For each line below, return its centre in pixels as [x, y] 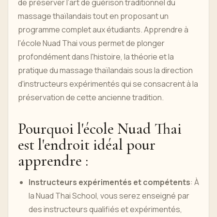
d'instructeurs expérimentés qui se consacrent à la [108, 84]
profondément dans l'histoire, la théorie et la [96, 57]
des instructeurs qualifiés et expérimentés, [105, 209]
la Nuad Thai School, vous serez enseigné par [109, 196]
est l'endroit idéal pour [87, 145]
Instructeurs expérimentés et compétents [109, 182]
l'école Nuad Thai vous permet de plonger [91, 43]
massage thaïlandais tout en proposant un [93, 16]
